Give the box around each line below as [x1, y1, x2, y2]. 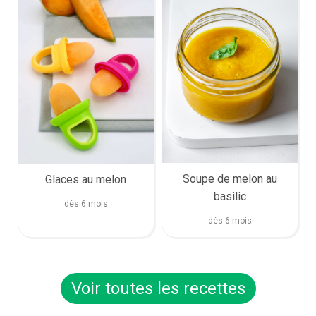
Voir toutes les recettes [71, 279, 245, 299]
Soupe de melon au [182, 172, 277, 186]
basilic [213, 190, 246, 204]
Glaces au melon [45, 172, 127, 186]
